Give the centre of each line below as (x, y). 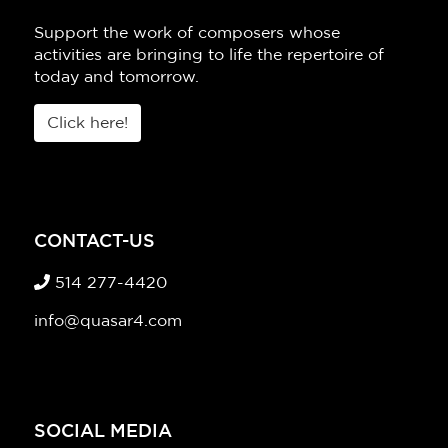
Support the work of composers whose (187, 33)
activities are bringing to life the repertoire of (209, 55)
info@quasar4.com (108, 321)
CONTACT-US (94, 242)
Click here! (87, 123)
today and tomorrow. (116, 77)
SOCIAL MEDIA (103, 432)
